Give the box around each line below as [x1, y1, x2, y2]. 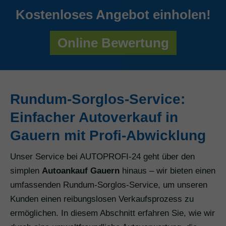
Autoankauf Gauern [42, 166, 120, 176]
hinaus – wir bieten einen [120, 166, 215, 176]
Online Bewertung [57, 35, 169, 51]
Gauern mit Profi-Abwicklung [10, 128, 206, 144]
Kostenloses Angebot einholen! [15, 7, 211, 23]
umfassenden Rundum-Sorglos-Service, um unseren [10, 180, 207, 190]
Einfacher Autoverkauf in [10, 109, 178, 126]
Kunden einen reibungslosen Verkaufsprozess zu [10, 194, 194, 204]
